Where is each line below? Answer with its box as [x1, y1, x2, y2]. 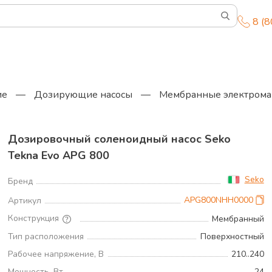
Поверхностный [200, 230, 264, 242]
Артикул [8, 195, 42, 206]
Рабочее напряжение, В [8, 248, 104, 260]
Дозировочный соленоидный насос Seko [8, 132, 231, 146]
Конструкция [8, 212, 59, 224]
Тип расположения [8, 230, 84, 242]
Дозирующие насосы [34, 88, 132, 101]
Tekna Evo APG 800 [8, 148, 110, 163]
